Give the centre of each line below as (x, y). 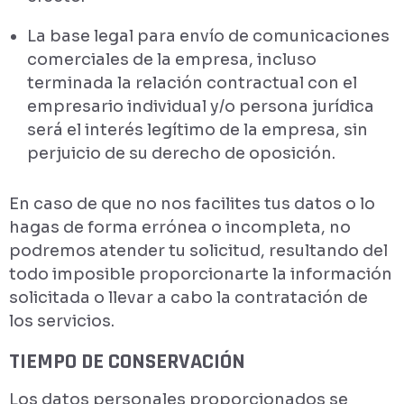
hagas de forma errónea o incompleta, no (180, 227)
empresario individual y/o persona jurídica (201, 106)
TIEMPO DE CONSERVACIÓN (127, 362)
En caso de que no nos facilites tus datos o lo (192, 204)
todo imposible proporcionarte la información (201, 274)
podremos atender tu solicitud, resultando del (198, 251)
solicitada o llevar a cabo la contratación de (188, 298)
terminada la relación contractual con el (192, 83)
